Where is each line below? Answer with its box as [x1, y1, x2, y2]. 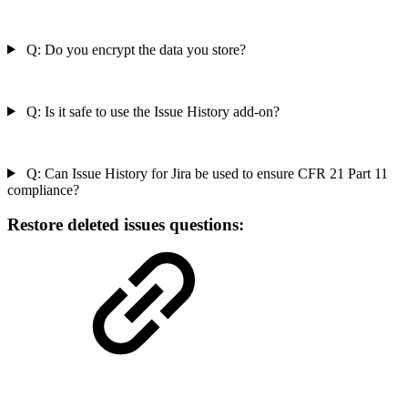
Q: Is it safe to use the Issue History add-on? [22, 103, 280, 119]
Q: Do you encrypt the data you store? [22, 41, 246, 57]
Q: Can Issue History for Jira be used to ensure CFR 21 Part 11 [22, 165, 388, 181]
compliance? [7, 181, 79, 198]
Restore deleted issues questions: [7, 215, 244, 235]
